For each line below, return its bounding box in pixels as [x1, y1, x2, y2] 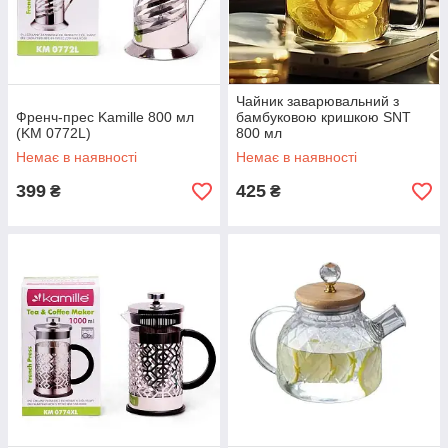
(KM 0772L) [16, 125, 91, 141]
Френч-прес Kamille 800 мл [16, 109, 194, 125]
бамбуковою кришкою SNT [236, 109, 411, 125]
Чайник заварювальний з [236, 93, 399, 109]
